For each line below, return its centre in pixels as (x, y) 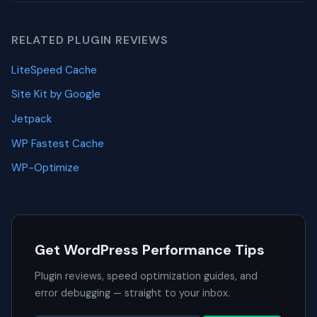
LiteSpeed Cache (54, 70)
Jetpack (31, 119)
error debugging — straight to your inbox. (132, 293)
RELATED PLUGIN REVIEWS (90, 40)
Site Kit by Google (56, 94)
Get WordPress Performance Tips (150, 250)
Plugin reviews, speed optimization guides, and (146, 276)
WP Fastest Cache (58, 143)
